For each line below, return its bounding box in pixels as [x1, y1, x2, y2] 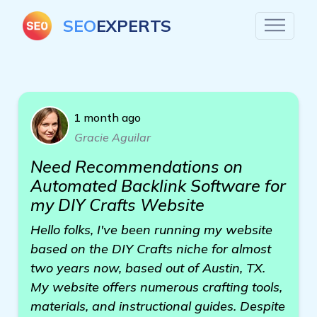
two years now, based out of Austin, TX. [30, 260, 265, 276]
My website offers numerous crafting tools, [30, 279, 282, 295]
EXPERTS [96, 15, 171, 36]
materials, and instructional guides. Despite [30, 298, 285, 314]
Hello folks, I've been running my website [30, 221, 272, 238]
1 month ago [74, 110, 141, 125]
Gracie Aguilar [74, 130, 151, 144]
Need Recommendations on [30, 156, 243, 177]
